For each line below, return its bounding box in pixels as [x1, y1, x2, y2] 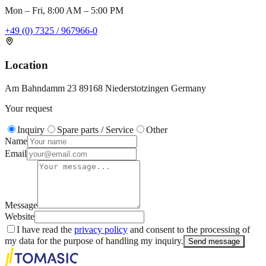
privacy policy [74, 224, 128, 235]
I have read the [17, 224, 74, 235]
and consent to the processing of [128, 224, 250, 235]
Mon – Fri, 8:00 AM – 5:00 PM [5, 5, 123, 15]
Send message [188, 237, 240, 246]
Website [5, 211, 34, 222]
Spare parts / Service [57, 125, 134, 135]
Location [5, 59, 48, 72]
